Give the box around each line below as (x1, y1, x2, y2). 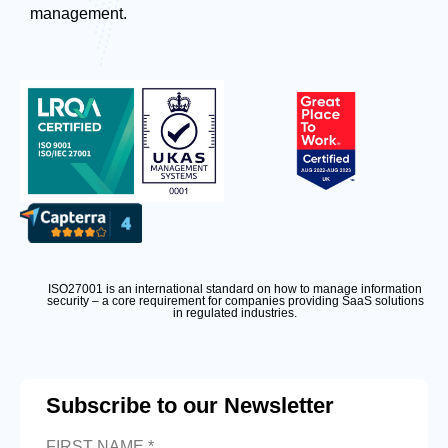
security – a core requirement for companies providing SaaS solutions (46, 294, 424, 309)
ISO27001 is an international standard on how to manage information (48, 282, 422, 297)
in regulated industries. (173, 306, 297, 321)
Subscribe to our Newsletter (46, 393, 334, 419)
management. (30, 4, 127, 22)
